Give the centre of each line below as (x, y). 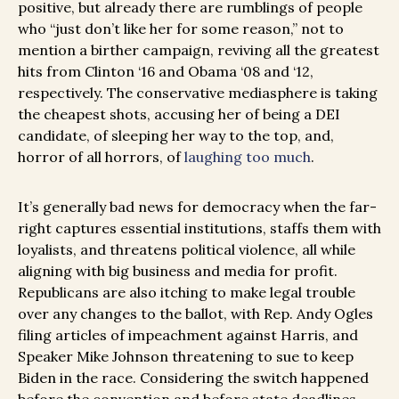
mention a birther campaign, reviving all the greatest (199, 50)
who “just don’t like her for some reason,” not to (181, 29)
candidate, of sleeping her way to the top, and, (176, 136)
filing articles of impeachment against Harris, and (188, 335)
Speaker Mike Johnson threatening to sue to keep (186, 357)
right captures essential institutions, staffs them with (199, 228)
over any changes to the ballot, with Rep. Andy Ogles (195, 314)
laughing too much (248, 157)
